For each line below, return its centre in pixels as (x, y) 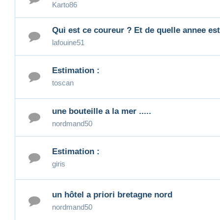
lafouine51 (68, 42)
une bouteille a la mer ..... (102, 111)
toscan (63, 83)
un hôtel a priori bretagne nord (112, 195)
